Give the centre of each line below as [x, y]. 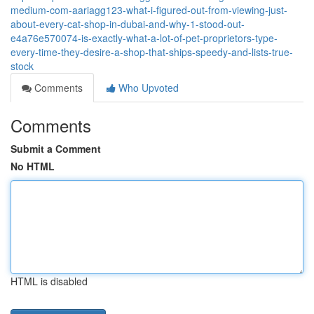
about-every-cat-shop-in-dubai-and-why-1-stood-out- [128, 24]
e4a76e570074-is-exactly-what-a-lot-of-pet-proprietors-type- [144, 38]
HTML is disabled [49, 281]
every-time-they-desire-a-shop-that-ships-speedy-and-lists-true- [152, 52]
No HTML [33, 166]
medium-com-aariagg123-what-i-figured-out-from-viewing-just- [149, 10]
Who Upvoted [147, 88]
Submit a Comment [56, 149]
